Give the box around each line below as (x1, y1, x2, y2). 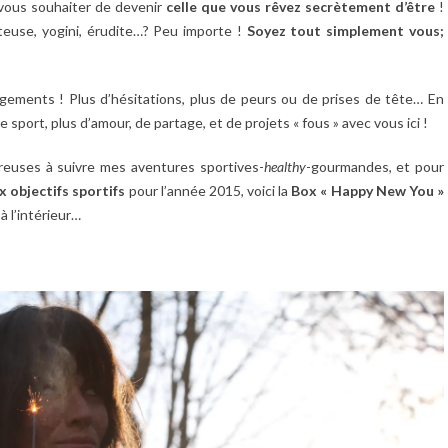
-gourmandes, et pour (305, 157, 445, 175)
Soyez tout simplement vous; (246, 21, 445, 39)
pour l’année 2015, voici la (125, 181, 292, 199)
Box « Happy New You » (291, 181, 445, 199)
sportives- (199, 157, 264, 175)
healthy (263, 157, 306, 175)
